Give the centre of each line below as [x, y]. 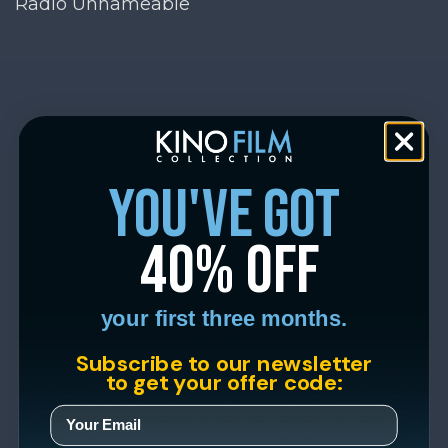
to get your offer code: [224, 381]
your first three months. [224, 318]
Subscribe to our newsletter [224, 362]
